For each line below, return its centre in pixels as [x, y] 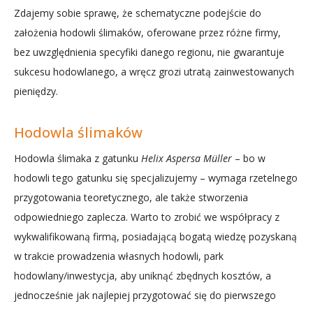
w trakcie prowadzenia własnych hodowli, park [119, 256]
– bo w [249, 158]
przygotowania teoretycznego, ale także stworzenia [131, 197]
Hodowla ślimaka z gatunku [78, 158]
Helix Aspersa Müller [187, 158]
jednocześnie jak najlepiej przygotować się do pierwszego [145, 295]
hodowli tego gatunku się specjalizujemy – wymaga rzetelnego [156, 178]
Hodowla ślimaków [78, 132]
